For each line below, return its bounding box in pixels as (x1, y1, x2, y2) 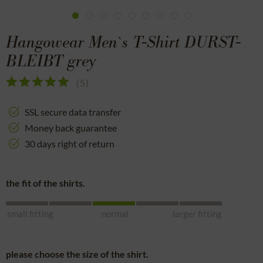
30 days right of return (23, 138, 114, 149)
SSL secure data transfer (23, 106, 121, 117)
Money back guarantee (23, 122, 117, 133)
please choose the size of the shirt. (6, 248, 149, 259)
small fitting (7, 208, 53, 219)
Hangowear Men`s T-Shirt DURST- (6, 36, 241, 52)
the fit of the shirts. (6, 177, 85, 188)
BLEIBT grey (6, 55, 96, 71)
